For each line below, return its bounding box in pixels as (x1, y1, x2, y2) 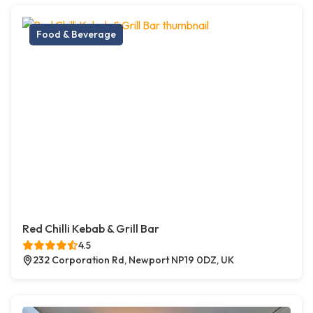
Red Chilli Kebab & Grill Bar (22, 221, 159, 236)
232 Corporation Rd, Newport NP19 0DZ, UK (33, 254, 234, 267)
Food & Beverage (36, 28, 116, 41)
